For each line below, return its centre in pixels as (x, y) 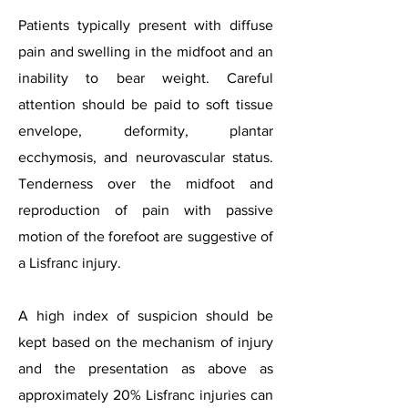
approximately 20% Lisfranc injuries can (146, 395)
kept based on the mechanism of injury (146, 342)
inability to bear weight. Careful (146, 78)
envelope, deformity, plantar (146, 131)
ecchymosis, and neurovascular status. (146, 157)
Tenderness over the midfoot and (146, 184)
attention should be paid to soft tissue (146, 104)
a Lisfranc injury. (70, 263)
